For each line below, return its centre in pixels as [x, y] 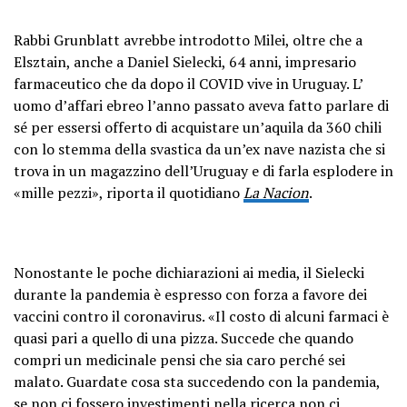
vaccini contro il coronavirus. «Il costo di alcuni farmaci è [201, 316]
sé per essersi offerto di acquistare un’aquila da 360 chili [198, 127]
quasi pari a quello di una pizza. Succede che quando [184, 338]
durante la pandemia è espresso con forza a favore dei [190, 294]
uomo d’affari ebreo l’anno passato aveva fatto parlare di [201, 105]
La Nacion [276, 192]
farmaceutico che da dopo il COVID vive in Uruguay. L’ [188, 83]
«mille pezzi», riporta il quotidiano [129, 192]
